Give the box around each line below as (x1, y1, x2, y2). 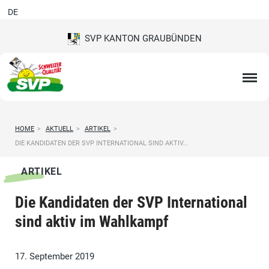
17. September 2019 (15, 251, 94, 262)
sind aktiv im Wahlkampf (15, 213, 169, 231)
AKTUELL (46, 125, 73, 133)
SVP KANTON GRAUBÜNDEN (79, 33, 202, 44)
